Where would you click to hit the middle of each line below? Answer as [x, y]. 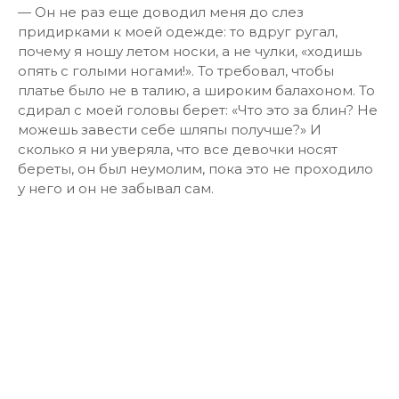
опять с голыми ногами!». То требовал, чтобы [176, 71]
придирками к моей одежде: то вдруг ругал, [178, 32]
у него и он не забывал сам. [116, 188]
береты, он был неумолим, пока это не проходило [195, 169]
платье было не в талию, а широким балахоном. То [196, 90]
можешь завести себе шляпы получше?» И [170, 130]
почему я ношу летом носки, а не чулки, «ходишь [190, 51]
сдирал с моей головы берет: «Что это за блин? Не [198, 110]
